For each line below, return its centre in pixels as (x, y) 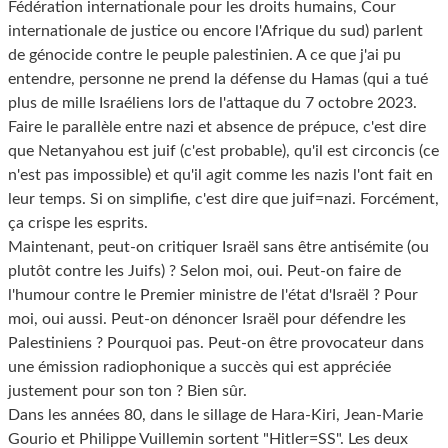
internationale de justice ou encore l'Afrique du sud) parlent (215, 31)
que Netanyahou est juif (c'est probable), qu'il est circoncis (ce (223, 151)
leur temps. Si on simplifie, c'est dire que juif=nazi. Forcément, (223, 199)
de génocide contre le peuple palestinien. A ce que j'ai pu (204, 55)
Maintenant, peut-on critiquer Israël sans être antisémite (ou (218, 247)
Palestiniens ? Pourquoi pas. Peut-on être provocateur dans (216, 343)
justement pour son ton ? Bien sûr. (127, 391)
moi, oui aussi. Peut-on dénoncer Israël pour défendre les (207, 319)
